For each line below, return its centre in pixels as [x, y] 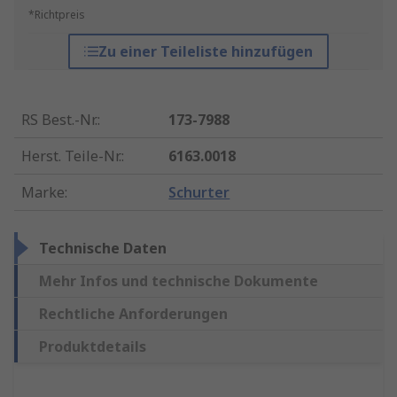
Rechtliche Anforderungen [133, 314]
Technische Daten [103, 249]
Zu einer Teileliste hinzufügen [205, 52]
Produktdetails [93, 347]
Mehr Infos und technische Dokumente [179, 281]
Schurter [199, 193]
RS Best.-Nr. [59, 120]
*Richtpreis [57, 15]
